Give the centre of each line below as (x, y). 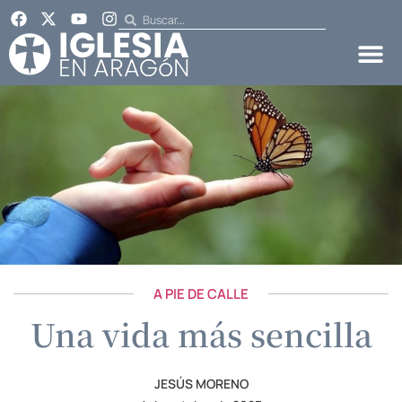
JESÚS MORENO (201, 383)
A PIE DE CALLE (201, 293)
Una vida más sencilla (201, 333)
